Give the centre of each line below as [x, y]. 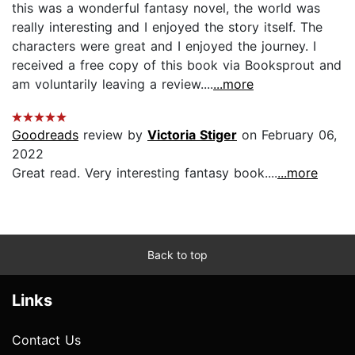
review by [113, 135]
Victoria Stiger [192, 135]
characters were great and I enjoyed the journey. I [164, 46]
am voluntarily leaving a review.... [113, 84]
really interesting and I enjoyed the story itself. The [167, 27]
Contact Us [46, 340]
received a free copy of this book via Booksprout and [177, 65]
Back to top [177, 255]
